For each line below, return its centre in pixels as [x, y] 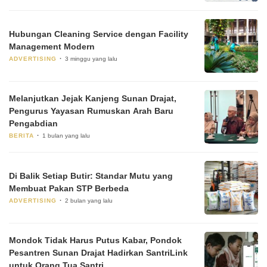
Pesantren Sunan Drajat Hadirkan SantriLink [98, 253]
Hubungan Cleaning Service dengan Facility [99, 34]
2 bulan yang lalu [89, 200]
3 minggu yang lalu [91, 58]
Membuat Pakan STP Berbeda [69, 188]
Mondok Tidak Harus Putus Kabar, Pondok [95, 240]
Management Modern [52, 46]
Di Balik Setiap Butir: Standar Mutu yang [91, 176]
